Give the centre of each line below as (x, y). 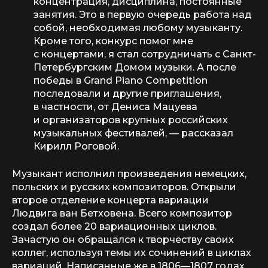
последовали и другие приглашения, (127, 94)
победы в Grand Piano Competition (121, 80)
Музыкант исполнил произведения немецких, (129, 174)
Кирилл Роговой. (76, 146)
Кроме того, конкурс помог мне (113, 41)
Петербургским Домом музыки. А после (135, 67)
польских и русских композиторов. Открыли (124, 187)
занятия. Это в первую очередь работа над (143, 15)
